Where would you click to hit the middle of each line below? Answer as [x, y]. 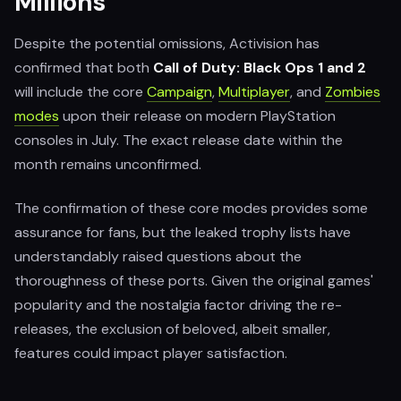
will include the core [81, 92]
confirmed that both [84, 68]
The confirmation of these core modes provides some [191, 208]
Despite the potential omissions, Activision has [167, 43]
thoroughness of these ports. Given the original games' [194, 281]
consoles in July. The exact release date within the [179, 140]
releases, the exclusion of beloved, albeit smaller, [172, 329]
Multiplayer [254, 92]
